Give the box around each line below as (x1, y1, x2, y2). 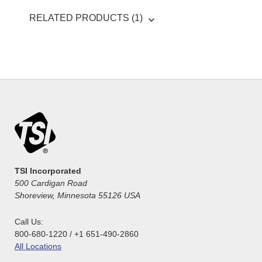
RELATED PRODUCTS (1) (29, 13, 143, 23)
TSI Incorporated (15, 166, 81, 176)
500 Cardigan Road (15, 178, 87, 188)
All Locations (15, 242, 61, 251)
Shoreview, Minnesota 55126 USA (15, 191, 140, 201)
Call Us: (15, 217, 43, 227)
